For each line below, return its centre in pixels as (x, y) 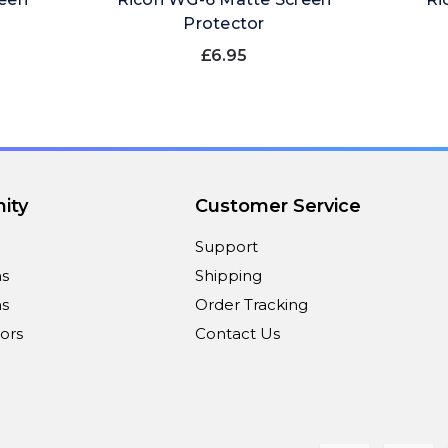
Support (227, 247)
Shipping (229, 276)
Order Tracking (252, 305)
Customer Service (278, 206)
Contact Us (238, 334)
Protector (224, 24)
